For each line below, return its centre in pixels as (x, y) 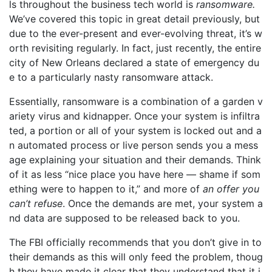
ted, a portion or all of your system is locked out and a (135, 131)
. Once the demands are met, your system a (163, 203)
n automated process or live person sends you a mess (134, 145)
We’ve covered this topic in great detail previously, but (134, 19)
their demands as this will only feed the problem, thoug (136, 257)
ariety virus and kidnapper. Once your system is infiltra (134, 116)
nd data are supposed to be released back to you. (124, 218)
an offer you (231, 189)
